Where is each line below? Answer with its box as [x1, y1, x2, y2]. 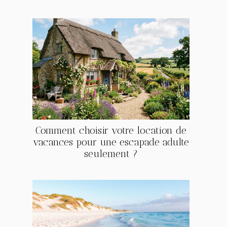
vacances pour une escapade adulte [33, 136, 189, 148]
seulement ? [84, 147, 138, 160]
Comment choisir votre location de [35, 124, 186, 136]
